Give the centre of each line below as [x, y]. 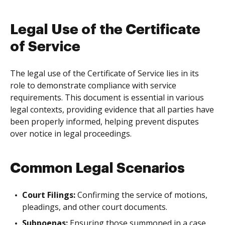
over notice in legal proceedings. [71, 134]
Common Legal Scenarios [97, 168]
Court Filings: [49, 195]
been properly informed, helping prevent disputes [104, 122]
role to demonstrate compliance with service [93, 85]
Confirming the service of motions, [141, 195]
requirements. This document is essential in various [107, 97]
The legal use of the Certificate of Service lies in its [104, 73]
